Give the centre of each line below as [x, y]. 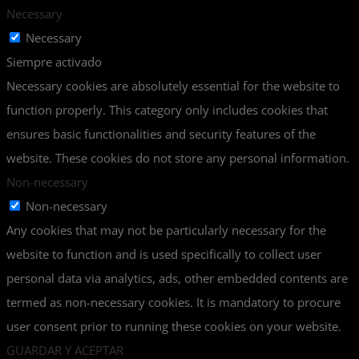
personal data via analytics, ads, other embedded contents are [177, 278]
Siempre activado [54, 61]
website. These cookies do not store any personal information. [178, 157]
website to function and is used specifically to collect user [164, 254]
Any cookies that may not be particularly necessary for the [166, 230]
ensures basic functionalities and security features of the [161, 133]
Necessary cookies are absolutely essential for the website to [173, 85]
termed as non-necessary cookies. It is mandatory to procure [173, 302]
